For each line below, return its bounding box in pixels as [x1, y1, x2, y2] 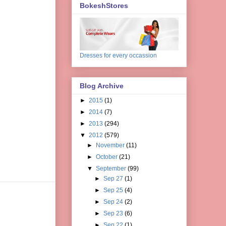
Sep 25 [103, 186, 125, 194]
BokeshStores [80, 1, 128, 10]
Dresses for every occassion [80, 51, 157, 59]
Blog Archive [80, 81, 124, 90]
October [96, 153, 120, 160]
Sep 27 [103, 175, 125, 182]
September [96, 164, 128, 172]
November [96, 141, 127, 149]
